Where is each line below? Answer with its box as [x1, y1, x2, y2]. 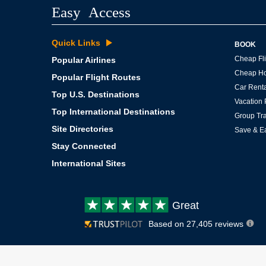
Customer [148, 198, 185, 208]
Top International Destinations [52, 106, 175, 116]
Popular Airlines [52, 55, 116, 65]
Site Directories [52, 123, 113, 134]
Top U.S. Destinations [52, 89, 140, 99]
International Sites [52, 158, 126, 168]
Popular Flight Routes [52, 72, 141, 82]
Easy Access [52, 3, 131, 18]
